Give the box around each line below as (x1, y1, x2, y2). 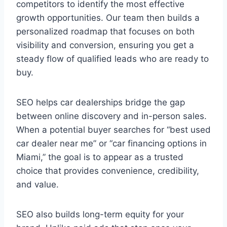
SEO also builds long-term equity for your (16, 209, 184, 220)
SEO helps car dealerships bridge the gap (16, 97, 185, 108)
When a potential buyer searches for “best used (16, 125, 211, 135)
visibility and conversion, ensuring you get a (16, 40, 194, 51)
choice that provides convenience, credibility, (16, 166, 199, 176)
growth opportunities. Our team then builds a (16, 13, 200, 23)
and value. (16, 179, 59, 190)
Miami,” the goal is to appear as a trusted (16, 152, 183, 163)
